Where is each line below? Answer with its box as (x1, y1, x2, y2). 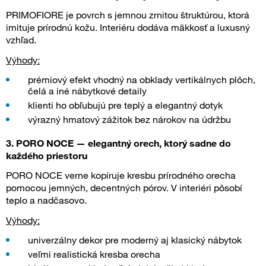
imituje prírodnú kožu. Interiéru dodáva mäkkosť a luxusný (6, 21, 250, 33)
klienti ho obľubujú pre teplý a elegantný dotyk (28, 99, 223, 111)
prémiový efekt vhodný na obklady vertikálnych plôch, (28, 73, 255, 85)
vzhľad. (6, 33, 36, 46)
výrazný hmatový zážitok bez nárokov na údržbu (28, 113, 231, 125)
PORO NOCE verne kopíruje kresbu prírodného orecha (6, 169, 236, 181)
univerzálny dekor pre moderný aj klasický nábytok (28, 233, 242, 246)
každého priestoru (6, 149, 87, 161)
